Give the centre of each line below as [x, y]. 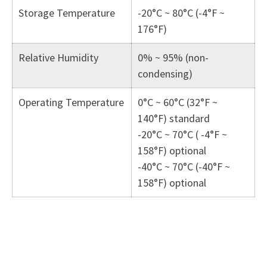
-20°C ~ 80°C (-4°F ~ [181, 13]
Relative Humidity [58, 58]
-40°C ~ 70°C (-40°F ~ [184, 167]
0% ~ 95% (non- [173, 58]
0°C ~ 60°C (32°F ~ [178, 102]
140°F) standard [174, 118]
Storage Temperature [67, 13]
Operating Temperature [71, 102]
